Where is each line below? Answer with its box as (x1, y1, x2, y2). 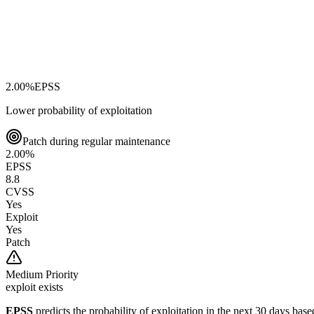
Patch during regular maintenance (22, 135, 170, 147)
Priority (43, 268, 78, 280)
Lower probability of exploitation (6, 104, 152, 116)
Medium (6, 268, 43, 280)
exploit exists (6, 280, 63, 293)
